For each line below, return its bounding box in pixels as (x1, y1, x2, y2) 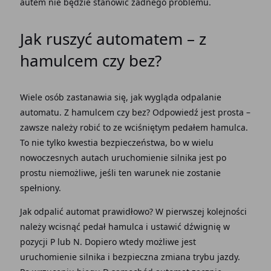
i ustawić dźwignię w (145, 221, 230, 232)
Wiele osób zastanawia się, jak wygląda (19, 91, 181, 103)
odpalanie (180, 91, 221, 103)
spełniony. (19, 182, 61, 194)
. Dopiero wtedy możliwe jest (79, 236, 196, 247)
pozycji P (19, 236, 55, 247)
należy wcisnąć (19, 221, 83, 232)
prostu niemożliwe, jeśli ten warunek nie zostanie (19, 167, 221, 178)
